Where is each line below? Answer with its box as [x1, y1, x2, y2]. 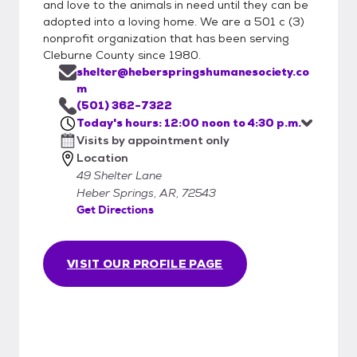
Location [76, 150, 128, 165]
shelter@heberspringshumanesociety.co [76, 64, 309, 79]
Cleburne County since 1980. [43, 47, 201, 62]
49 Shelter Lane [76, 167, 162, 182]
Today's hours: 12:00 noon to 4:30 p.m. [76, 115, 301, 130]
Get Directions [76, 202, 154, 217]
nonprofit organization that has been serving [43, 30, 289, 45]
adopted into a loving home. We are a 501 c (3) [43, 14, 304, 29]
